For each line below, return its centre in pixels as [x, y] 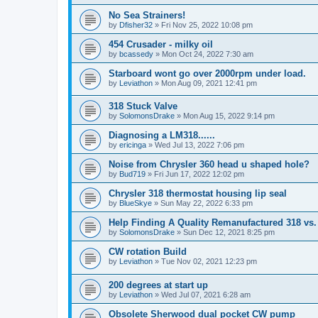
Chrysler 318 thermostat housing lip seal [198, 194]
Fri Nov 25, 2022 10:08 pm [207, 24]
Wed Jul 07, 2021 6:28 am [206, 295]
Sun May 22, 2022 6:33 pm [207, 203]
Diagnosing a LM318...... [162, 136]
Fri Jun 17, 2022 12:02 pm [199, 174]
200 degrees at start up [158, 285]
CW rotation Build [148, 252]
